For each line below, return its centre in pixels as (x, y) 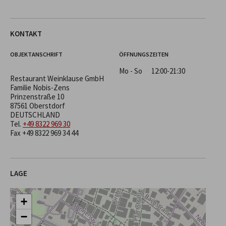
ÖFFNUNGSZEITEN (144, 54)
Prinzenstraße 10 (37, 96)
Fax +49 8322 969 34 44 (44, 133)
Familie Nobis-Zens (40, 87)
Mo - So (131, 71)
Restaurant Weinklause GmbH (57, 78)
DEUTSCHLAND (35, 115)
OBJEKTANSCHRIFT (36, 54)
